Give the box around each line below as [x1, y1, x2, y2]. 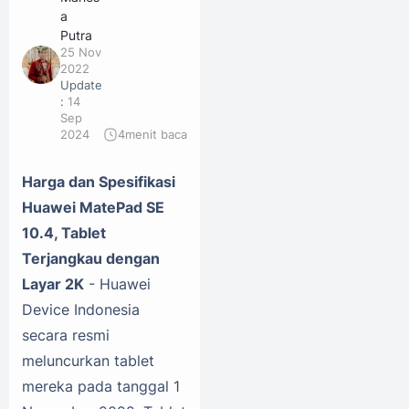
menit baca [125, 127, 187, 142]
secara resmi [22, 325, 110, 344]
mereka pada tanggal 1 [22, 376, 180, 395]
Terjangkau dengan [22, 248, 160, 267]
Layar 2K [22, 274, 84, 293]
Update [60, 78, 102, 92]
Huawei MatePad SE [22, 197, 164, 216]
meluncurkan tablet [22, 351, 154, 370]
